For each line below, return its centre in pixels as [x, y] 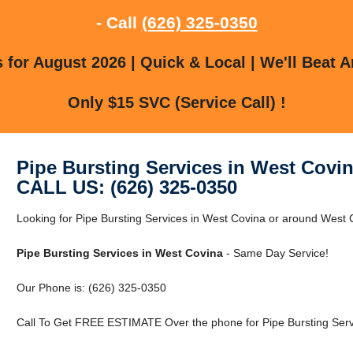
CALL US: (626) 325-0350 [126, 187]
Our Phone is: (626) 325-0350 [91, 287]
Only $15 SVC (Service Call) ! [176, 102]
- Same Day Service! [275, 253]
